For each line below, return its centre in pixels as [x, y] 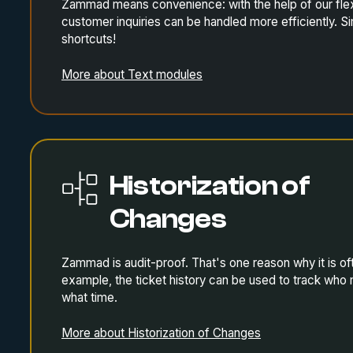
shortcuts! [88, 39]
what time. [89, 298]
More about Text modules [132, 75]
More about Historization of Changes [161, 333]
